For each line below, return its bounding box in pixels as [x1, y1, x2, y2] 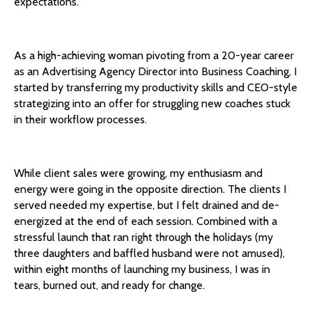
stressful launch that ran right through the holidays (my [14, 230, 273, 244]
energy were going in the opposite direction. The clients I [14, 182, 286, 196]
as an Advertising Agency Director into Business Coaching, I [14, 64, 297, 78]
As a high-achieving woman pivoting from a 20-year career [14, 48, 294, 62]
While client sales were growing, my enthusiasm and [14, 166, 263, 180]
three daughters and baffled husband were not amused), [14, 246, 285, 260]
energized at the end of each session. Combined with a [14, 214, 277, 228]
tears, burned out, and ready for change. [14, 278, 205, 292]
